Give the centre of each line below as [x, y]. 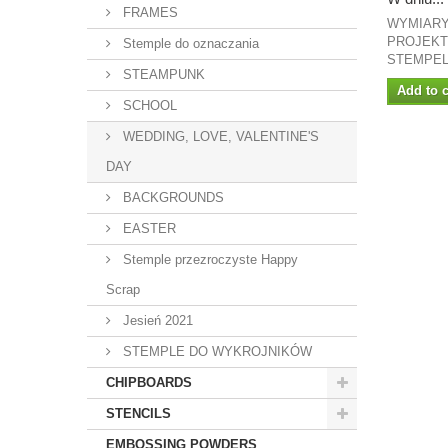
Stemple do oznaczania [189, 43]
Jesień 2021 [156, 320]
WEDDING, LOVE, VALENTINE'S [219, 136]
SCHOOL [148, 105]
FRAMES [148, 12]
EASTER [147, 228]
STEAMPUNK [162, 74]
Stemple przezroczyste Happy [208, 259]
